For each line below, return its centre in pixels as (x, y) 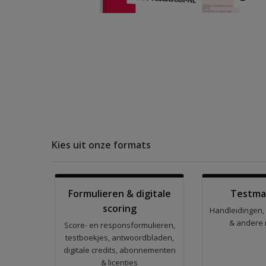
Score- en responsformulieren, (119, 225)
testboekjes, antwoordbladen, (119, 237)
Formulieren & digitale (119, 194)
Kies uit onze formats (101, 145)
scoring (119, 208)
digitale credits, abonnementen (119, 250)
